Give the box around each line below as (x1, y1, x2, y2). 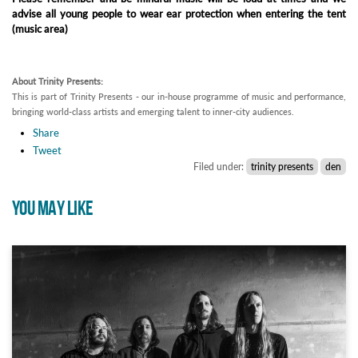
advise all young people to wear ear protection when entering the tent (12, 7, 346, 21)
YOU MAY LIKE (12, 197, 93, 222)
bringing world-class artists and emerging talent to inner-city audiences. (12, 106, 294, 117)
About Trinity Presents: (12, 76, 103, 87)
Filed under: (193, 161, 246, 173)
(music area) (12, 22, 68, 36)
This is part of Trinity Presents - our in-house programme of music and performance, (12, 91, 346, 102)
